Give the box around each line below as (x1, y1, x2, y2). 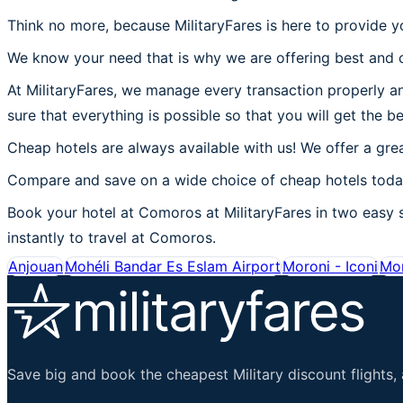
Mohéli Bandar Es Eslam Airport (65, 256, 281, 275)
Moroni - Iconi (282, 256, 378, 275)
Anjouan (8, 256, 63, 275)
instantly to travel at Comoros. (7, 228, 216, 246)
